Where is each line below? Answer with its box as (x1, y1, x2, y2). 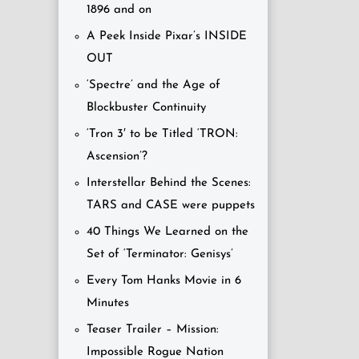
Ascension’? (87, 151, 147, 163)
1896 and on (87, 4, 151, 16)
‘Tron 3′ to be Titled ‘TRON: (87, 128, 238, 140)
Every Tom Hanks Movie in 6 (87, 275, 241, 287)
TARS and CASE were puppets (87, 200, 255, 212)
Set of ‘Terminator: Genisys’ (87, 248, 233, 260)
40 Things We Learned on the (87, 226, 248, 238)
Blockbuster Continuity (87, 102, 206, 114)
